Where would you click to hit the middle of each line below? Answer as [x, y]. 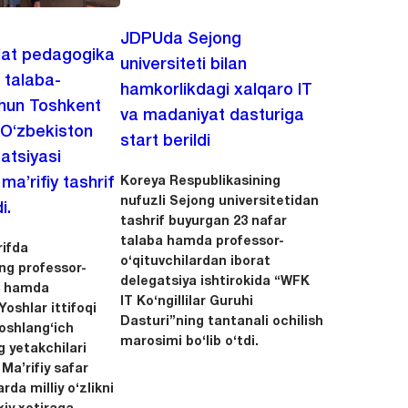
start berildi [165, 141]
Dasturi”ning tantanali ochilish [221, 321]
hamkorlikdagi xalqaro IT [216, 90]
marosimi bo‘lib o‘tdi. [189, 342]
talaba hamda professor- [202, 241]
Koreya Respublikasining [200, 181]
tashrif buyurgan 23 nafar [203, 221]
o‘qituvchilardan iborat [195, 261]
